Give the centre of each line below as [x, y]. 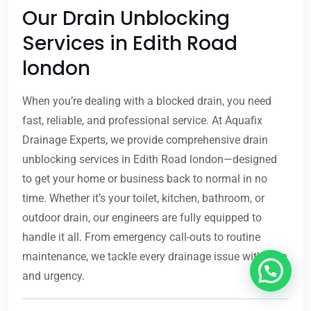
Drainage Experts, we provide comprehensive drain [145, 140]
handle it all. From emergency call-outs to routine [141, 237]
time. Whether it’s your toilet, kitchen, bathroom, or [143, 199]
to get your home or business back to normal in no [145, 179]
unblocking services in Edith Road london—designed [150, 160]
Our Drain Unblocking [126, 19]
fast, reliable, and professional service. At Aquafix [142, 121]
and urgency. [53, 276]
